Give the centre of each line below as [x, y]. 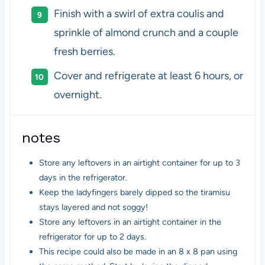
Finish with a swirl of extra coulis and [139, 13]
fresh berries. [84, 51]
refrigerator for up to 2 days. [92, 236]
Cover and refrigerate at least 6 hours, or [148, 75]
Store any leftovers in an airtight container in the [130, 222]
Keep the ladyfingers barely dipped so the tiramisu [134, 192]
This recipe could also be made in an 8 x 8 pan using [138, 251]
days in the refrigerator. [83, 177]
